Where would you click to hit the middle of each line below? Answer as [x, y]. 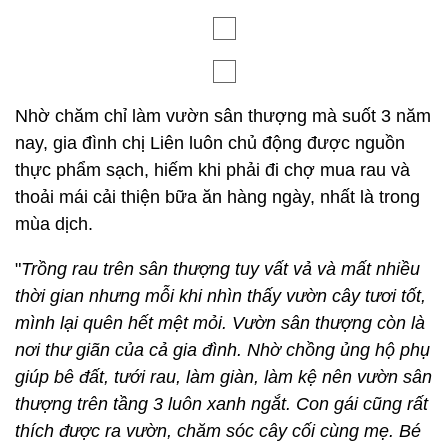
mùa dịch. [54, 375]
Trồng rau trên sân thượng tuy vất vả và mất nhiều [220, 420]
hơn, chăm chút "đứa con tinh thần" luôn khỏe [197, 64]
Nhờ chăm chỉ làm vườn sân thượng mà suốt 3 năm [223, 267]
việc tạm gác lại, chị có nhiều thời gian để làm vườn [221, 37]
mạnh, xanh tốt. [77, 91]
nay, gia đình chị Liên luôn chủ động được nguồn [210, 294]
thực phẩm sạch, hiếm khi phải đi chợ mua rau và [212, 321]
